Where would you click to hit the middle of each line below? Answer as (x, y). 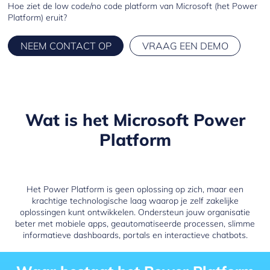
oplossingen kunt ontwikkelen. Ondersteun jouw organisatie (135, 212)
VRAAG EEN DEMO (185, 46)
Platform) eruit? (38, 18)
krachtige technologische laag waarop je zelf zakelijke (135, 200)
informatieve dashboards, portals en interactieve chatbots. (135, 235)
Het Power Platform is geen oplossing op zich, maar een (135, 189)
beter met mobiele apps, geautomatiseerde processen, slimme (135, 223)
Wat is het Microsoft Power (135, 120)
